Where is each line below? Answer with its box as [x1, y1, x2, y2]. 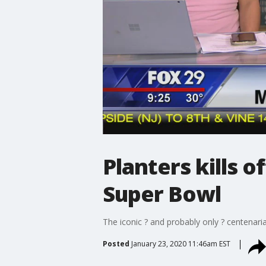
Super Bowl [102, 179, 221, 208]
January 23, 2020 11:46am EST [131, 238, 230, 249]
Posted [102, 238, 129, 249]
